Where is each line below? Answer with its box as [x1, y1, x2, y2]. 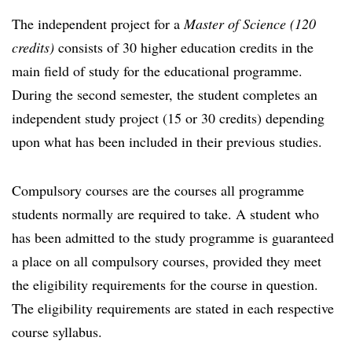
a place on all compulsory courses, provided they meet [12, 251, 321, 270]
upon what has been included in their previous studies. [12, 132, 322, 151]
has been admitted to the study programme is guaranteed [12, 228, 334, 247]
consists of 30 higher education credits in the [54, 38, 313, 57]
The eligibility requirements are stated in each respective [12, 299, 334, 317]
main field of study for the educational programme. [12, 61, 302, 80]
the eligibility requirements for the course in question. [12, 275, 318, 294]
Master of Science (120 [184, 14, 316, 33]
